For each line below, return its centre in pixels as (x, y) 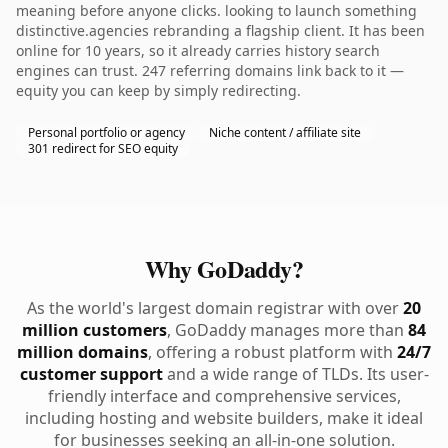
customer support (91, 374)
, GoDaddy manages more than (287, 330)
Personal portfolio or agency (106, 132)
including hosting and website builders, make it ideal (224, 418)
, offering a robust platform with (272, 352)
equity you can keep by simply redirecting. (158, 90)
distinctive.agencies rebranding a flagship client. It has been (220, 30)
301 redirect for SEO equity (103, 148)
